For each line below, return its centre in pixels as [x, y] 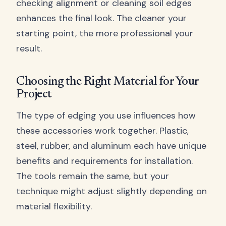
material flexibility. [54, 207]
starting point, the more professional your [105, 34]
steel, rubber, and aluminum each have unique [111, 146]
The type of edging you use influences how [106, 116]
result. [29, 49]
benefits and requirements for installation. [104, 161]
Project [34, 94]
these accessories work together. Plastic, [102, 131]
